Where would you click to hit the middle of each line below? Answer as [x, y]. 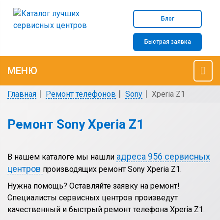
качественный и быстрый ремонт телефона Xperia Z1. [106, 209]
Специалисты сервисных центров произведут [93, 198]
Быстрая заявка [167, 42]
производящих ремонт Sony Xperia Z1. [112, 169]
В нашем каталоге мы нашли [62, 157]
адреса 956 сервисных [163, 156]
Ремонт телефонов [81, 94]
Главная [22, 94]
